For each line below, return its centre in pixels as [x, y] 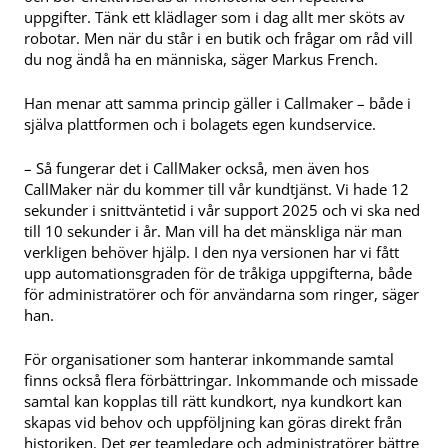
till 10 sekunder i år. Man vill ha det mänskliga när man [213, 231]
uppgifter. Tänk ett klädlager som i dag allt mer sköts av [214, 17]
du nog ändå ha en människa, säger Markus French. [201, 59]
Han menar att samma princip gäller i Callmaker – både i [217, 103]
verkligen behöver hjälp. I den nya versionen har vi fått [211, 252]
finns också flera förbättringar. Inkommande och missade [221, 379]
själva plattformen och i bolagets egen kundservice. [200, 124]
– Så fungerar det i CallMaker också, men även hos [196, 168]
